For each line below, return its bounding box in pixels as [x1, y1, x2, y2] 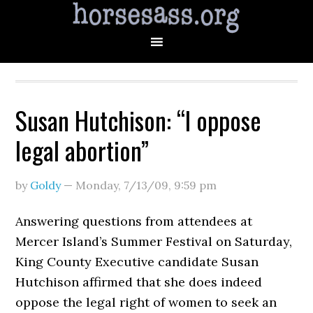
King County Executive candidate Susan [15, 254, 259, 270]
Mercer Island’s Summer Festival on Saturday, [15, 233, 293, 249]
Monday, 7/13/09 [75, 178, 169, 192]
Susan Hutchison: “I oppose [15, 101, 262, 138]
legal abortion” [15, 131, 150, 168]
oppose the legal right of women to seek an [15, 294, 277, 310]
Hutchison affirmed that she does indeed [15, 274, 263, 290]
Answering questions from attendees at [15, 213, 253, 229]
